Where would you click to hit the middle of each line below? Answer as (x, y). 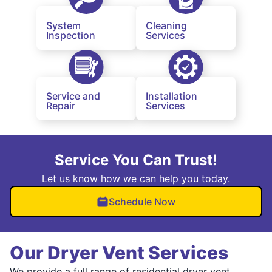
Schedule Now (142, 201)
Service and (73, 96)
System (63, 25)
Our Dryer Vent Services (119, 252)
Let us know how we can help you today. (136, 178)
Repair (61, 105)
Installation (172, 96)
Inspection (71, 35)
